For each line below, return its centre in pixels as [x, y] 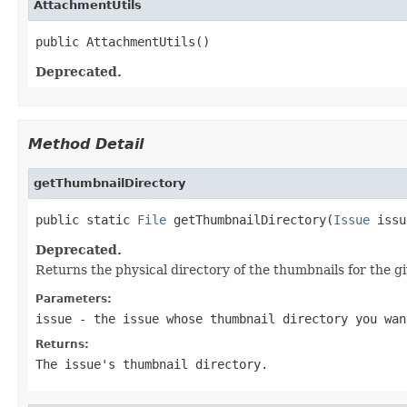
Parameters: [74, 298]
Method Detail [86, 144]
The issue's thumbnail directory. [152, 364]
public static [86, 219]
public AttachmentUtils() [123, 41]
